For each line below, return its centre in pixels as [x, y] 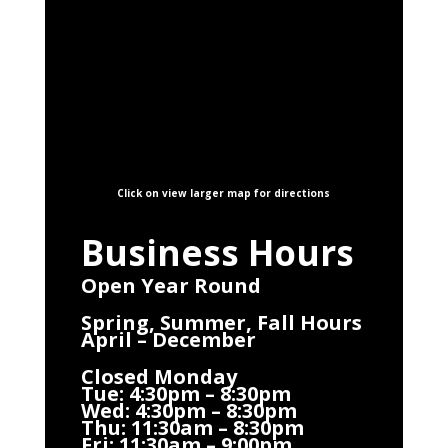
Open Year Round [170, 285]
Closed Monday [158, 376]
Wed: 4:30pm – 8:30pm [188, 410]
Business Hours [217, 252]
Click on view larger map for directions [224, 192]
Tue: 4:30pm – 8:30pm [185, 393]
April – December [168, 339]
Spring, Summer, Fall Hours [221, 322]
